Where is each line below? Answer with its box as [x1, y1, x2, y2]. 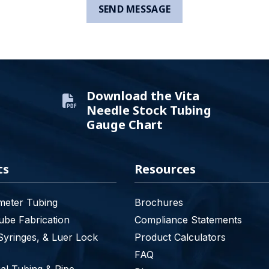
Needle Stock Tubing [86, 102, 211, 119]
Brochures [134, 196, 183, 208]
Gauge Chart [86, 116, 163, 133]
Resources [134, 160, 196, 177]
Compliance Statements [134, 213, 242, 226]
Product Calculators [134, 231, 226, 243]
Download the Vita [86, 88, 199, 104]
